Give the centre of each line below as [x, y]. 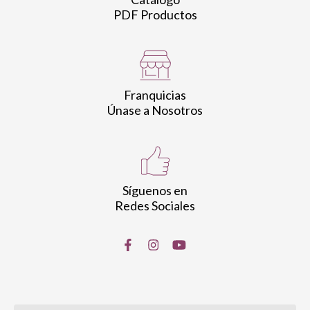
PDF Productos [155, 15]
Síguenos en [155, 191]
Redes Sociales [155, 206]
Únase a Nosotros [155, 110]
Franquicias [155, 95]
